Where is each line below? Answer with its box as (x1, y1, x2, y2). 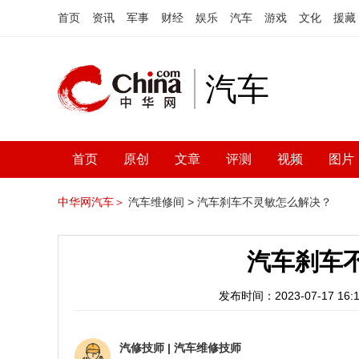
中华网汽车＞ (58, 196, 125, 208)
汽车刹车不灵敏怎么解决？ (197, 196, 332, 208)
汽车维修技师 (174, 341, 241, 354)
